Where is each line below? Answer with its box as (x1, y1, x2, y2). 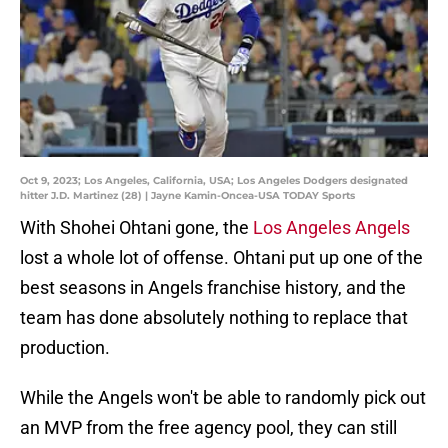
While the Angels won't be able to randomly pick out (20, 387, 426, 409)
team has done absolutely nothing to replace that (20, 307, 408, 329)
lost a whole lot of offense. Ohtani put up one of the (20, 247, 423, 269)
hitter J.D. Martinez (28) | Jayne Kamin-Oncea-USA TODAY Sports (20, 189, 355, 203)
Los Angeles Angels (253, 217, 410, 239)
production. (20, 337, 110, 359)
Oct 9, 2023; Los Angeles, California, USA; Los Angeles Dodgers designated (20, 174, 408, 188)
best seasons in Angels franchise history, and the (20, 277, 406, 299)
